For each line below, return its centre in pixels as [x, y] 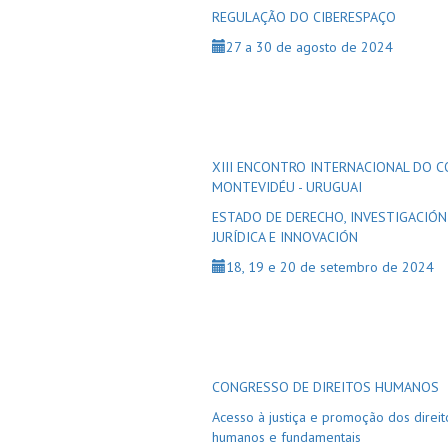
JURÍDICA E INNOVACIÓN [285, 237]
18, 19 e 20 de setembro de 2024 [330, 267]
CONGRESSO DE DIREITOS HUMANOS [325, 387]
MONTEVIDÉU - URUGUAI [287, 187]
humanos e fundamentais [286, 437]
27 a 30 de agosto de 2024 [309, 47]
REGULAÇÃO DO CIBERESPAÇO [304, 17]
